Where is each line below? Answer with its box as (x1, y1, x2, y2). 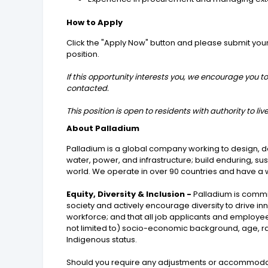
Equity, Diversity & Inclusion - (66, 188, 194, 200)
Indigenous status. (66, 233, 138, 245)
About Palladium (66, 122, 140, 134)
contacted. (66, 82, 109, 94)
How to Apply (66, 16, 123, 28)
